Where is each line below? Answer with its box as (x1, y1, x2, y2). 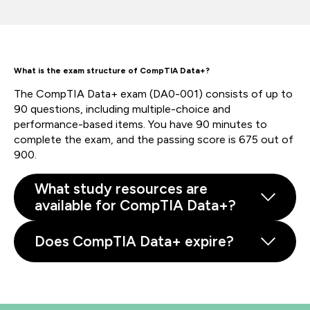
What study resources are (35, 179, 208, 197)
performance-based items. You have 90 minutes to (14, 117, 267, 131)
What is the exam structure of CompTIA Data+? (14, 65, 214, 75)
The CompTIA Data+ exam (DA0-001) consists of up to (14, 86, 293, 100)
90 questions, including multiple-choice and (14, 102, 230, 116)
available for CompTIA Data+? (35, 196, 236, 214)
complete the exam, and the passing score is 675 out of (14, 132, 293, 146)
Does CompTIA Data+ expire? (35, 232, 234, 250)
